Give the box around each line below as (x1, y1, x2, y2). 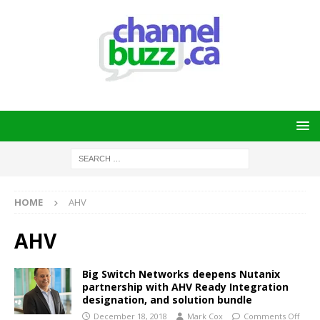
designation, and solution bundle (82, 293, 252, 306)
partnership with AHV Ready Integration (82, 280, 289, 294)
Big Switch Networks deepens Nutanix (82, 267, 280, 281)
